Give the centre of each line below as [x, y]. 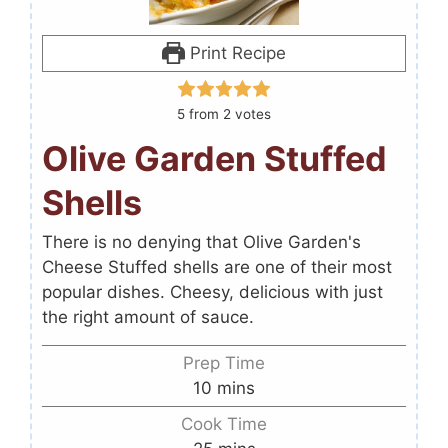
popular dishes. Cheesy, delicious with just [212, 291]
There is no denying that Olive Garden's [201, 241]
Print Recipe [235, 52]
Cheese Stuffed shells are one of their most [217, 266]
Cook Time [224, 423]
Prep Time [224, 362]
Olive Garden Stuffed [214, 158]
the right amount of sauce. [148, 316]
